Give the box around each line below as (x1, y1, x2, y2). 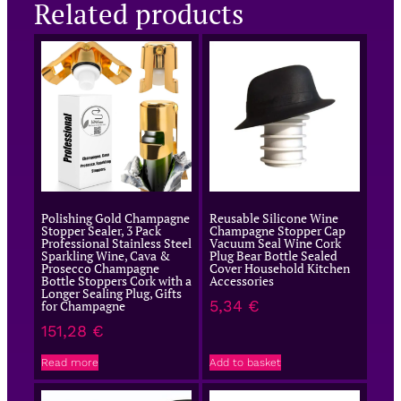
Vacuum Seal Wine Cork (209, 235, 341, 252)
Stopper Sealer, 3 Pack (41, 222, 161, 240)
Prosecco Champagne (41, 260, 159, 277)
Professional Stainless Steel (41, 235, 192, 252)
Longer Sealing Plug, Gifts (41, 285, 182, 303)
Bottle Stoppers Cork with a (41, 272, 192, 290)
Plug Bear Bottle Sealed (209, 247, 337, 265)
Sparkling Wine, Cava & (41, 247, 170, 265)
